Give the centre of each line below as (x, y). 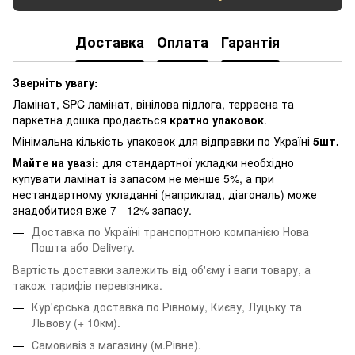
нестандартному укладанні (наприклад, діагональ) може (165, 194)
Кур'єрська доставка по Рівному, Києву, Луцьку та (167, 306)
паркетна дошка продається (91, 119)
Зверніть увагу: (55, 82)
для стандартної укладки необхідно (197, 162)
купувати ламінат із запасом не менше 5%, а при (143, 178)
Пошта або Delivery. (83, 247)
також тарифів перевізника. (88, 285)
